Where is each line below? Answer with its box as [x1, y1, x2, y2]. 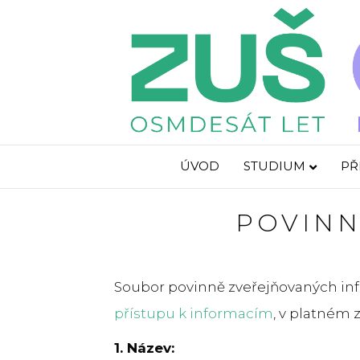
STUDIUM [243, 158, 305, 174]
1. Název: [114, 339, 174, 356]
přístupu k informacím [114, 305, 273, 321]
